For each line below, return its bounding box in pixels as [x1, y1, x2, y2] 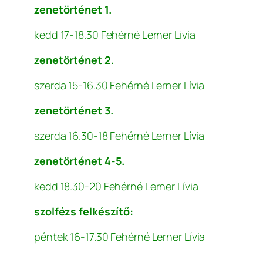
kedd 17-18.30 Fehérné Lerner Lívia [34, 28, 195, 42]
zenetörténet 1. [34, 2, 112, 17]
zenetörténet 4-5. [34, 154, 125, 168]
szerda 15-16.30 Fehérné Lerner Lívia [34, 78, 205, 93]
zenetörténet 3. [34, 103, 113, 118]
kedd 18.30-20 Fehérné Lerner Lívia [34, 179, 198, 194]
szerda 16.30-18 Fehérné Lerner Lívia [34, 129, 205, 143]
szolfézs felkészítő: [34, 204, 133, 219]
